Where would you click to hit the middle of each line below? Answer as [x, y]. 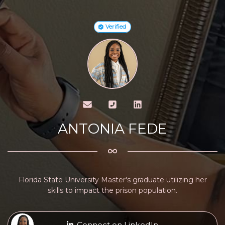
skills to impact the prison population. [113, 190]
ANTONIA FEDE [113, 129]
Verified [115, 27]
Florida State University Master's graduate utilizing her [113, 180]
